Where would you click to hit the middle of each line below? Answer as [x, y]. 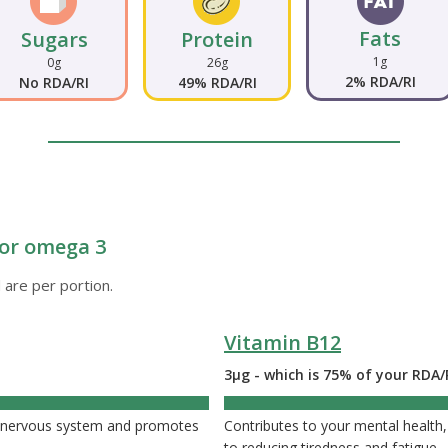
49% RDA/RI [217, 83]
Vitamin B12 [282, 343]
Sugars [54, 40]
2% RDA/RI [380, 82]
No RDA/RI [54, 83]
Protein [217, 40]
